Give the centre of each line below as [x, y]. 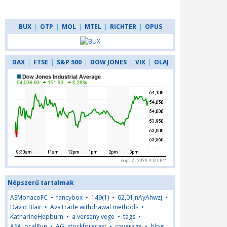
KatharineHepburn [37, 217]
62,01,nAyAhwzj [140, 197]
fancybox [69, 197]
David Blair [26, 207]
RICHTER [123, 27]
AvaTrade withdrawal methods [94, 207]
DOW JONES [108, 62]
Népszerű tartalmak [41, 183]
